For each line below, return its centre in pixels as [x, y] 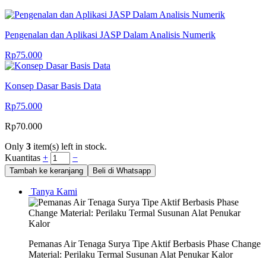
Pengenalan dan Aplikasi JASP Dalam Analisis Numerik [110, 34]
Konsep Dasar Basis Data [53, 85]
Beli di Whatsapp [122, 170]
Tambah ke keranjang [46, 170]
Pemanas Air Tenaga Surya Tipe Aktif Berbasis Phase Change [145, 243]
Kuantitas [24, 157]
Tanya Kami [53, 191]
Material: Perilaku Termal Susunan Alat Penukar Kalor [131, 254]
